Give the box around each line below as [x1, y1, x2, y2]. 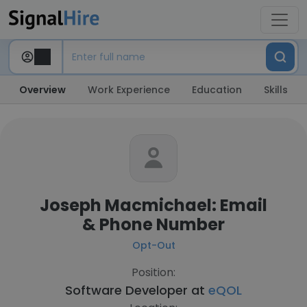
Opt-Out [132, 238, 175, 252]
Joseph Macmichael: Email [40, 194, 267, 217]
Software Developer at [65, 282, 208, 299]
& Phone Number [82, 213, 225, 236]
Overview [19, 83, 66, 97]
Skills [264, 83, 288, 97]
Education [192, 83, 242, 97]
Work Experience [88, 83, 170, 97]
